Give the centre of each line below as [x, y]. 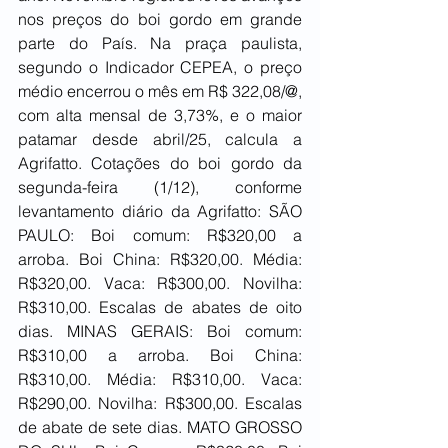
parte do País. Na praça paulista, [160, 43]
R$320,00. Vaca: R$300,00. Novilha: [160, 283]
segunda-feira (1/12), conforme [160, 187]
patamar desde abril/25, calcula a [160, 139]
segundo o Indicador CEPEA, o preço [160, 67]
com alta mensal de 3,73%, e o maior [160, 115]
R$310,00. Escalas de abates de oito [160, 307]
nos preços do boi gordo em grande [160, 19]
